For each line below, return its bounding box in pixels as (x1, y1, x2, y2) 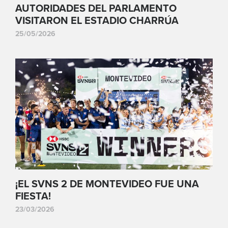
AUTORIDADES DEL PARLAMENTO (15, 2, 177, 15)
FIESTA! (15, 190, 51, 203)
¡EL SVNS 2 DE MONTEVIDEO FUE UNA (15, 178, 199, 190)
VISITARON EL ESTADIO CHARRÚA (15, 14, 179, 27)
